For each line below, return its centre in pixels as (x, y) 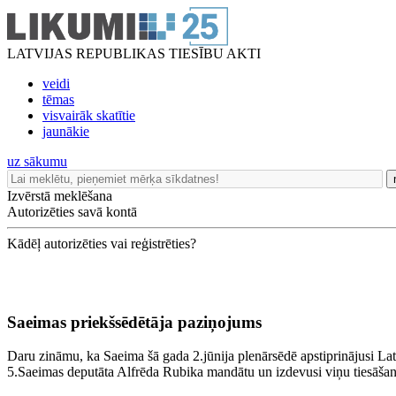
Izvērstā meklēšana (60, 196)
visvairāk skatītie (89, 115)
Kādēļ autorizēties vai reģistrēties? (102, 244)
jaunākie (66, 131)
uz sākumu (37, 161)
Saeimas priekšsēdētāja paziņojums (134, 322)
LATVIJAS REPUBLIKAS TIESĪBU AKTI (134, 53)
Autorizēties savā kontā (72, 212)
